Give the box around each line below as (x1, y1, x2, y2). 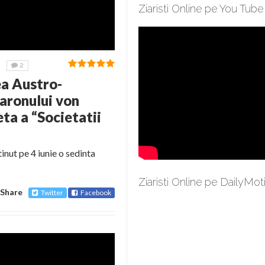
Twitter (41, 188, 63, 197)
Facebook (80, 188, 111, 197)
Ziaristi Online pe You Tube (138, 2, 263, 15)
